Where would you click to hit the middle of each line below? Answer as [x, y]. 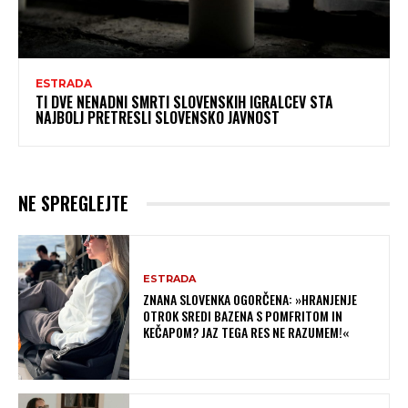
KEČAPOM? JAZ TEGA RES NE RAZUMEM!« [246, 332]
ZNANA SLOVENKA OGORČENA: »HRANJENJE [250, 300]
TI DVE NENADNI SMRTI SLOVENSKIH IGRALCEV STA [184, 102]
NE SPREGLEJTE [73, 204]
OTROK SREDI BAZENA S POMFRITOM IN [243, 316]
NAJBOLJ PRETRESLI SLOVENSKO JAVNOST [158, 118]
